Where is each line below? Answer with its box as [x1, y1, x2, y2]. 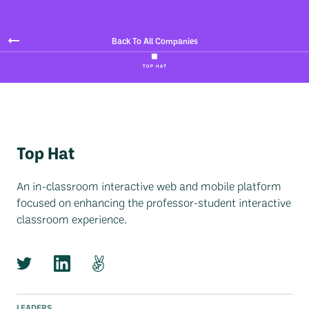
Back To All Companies [111, 35, 198, 46]
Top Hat [17, 142, 74, 163]
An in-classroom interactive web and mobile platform [17, 179, 281, 193]
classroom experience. [17, 212, 127, 226]
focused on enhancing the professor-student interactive [17, 195, 291, 210]
